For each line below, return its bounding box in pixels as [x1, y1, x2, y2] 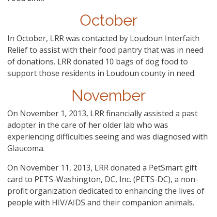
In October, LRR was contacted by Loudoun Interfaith [7, 32, 200, 44]
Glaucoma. [7, 142, 45, 154]
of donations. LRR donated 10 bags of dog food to [7, 56, 188, 67]
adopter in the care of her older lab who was [7, 119, 168, 130]
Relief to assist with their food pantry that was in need [7, 44, 203, 55]
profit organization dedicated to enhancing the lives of [7, 185, 204, 196]
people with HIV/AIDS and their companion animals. [7, 197, 194, 208]
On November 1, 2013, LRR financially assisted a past [7, 108, 198, 119]
